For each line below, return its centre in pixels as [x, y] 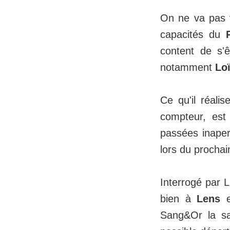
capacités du [193, 35]
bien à [179, 199]
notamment [188, 68]
